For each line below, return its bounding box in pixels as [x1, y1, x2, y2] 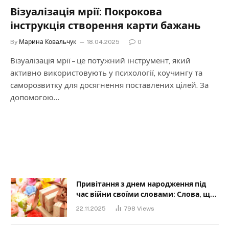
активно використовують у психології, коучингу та [10, 68, 202, 77]
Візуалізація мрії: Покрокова [10, 5, 162, 18]
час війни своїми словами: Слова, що [76, 190, 215, 198]
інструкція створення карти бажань [10, 19, 200, 32]
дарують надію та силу [76, 200, 160, 209]
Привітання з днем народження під [76, 179, 206, 188]
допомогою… [10, 93, 59, 102]
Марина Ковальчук [19, 38, 76, 45]
